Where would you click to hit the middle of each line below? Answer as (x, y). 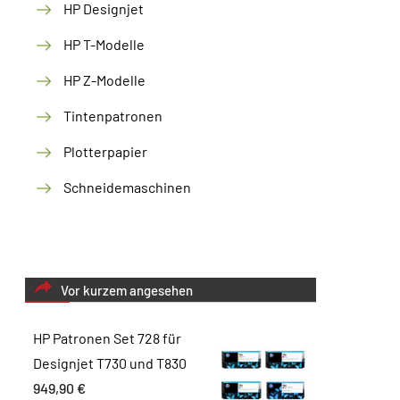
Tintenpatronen (113, 116)
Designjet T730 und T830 (110, 363)
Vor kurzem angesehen (127, 290)
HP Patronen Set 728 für (107, 338)
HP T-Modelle (104, 44)
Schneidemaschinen (127, 187)
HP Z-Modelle (104, 80)
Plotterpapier (105, 151)
